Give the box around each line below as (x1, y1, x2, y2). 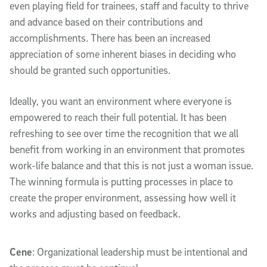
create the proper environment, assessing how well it (10, 191, 236, 204)
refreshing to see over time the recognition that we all (10, 126, 238, 139)
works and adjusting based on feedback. (10, 207, 181, 220)
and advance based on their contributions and (10, 15, 203, 28)
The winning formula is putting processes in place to (10, 175, 233, 188)
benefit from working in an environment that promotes (10, 142, 245, 156)
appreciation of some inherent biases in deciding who (10, 47, 236, 60)
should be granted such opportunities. (10, 63, 170, 76)
